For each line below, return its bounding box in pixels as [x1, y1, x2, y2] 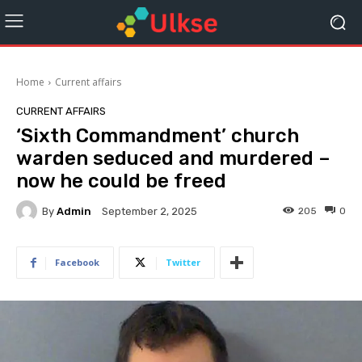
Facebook [55, 256, 99, 268]
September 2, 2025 [102, 205, 197, 218]
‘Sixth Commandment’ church [16, 124, 299, 147]
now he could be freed [16, 170, 226, 192]
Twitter [166, 256, 200, 268]
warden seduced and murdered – [16, 147, 330, 170]
